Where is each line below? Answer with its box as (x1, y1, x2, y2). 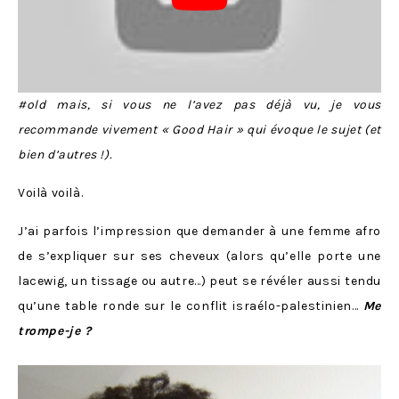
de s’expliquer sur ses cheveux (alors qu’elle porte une (18, 248, 381, 264)
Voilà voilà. (18, 184, 84, 200)
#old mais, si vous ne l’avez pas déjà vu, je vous (18, 96, 381, 112)
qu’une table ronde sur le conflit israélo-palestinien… (18, 297, 363, 313)
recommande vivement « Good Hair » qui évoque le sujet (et (18, 121, 381, 137)
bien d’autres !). (18, 146, 112, 162)
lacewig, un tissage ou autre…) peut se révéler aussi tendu (18, 273, 381, 289)
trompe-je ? (18, 322, 92, 338)
